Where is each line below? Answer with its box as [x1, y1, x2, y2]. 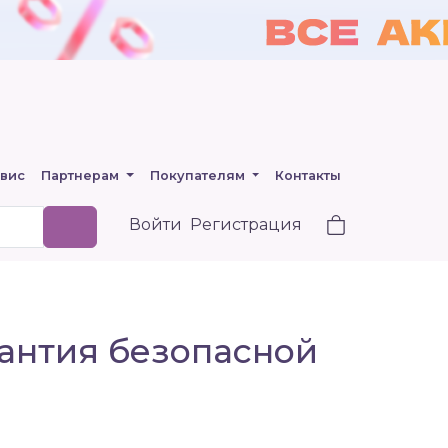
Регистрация [190, 215, 302, 234]
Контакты [275, 168, 342, 183]
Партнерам [40, 168, 123, 183]
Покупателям [149, 168, 249, 183]
